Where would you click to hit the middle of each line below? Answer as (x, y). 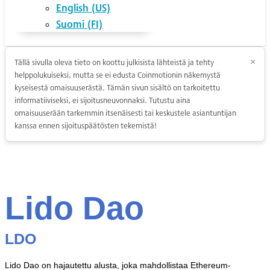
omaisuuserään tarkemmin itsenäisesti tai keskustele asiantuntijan (125, 113)
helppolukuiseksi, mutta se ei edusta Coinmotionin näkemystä (118, 75)
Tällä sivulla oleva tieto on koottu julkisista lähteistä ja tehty (114, 62)
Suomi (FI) (80, 24)
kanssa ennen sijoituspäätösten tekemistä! (86, 125)
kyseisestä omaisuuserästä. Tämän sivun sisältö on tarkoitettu (117, 87)
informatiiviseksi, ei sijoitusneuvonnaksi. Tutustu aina (102, 100)
